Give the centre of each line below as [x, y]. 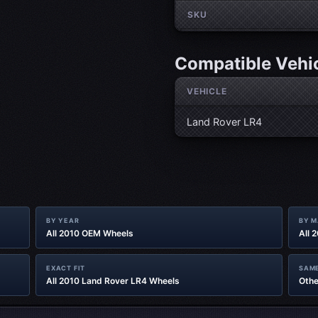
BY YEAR [63, 220]
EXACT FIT [66, 268]
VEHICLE [207, 91]
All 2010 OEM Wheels [90, 233]
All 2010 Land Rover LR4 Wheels [113, 281]
